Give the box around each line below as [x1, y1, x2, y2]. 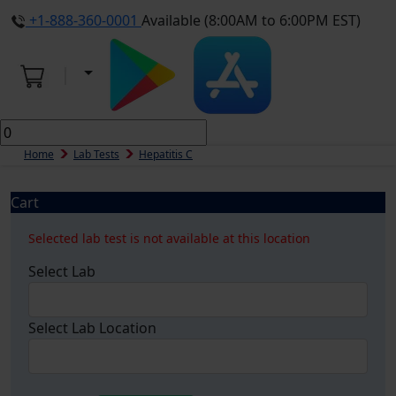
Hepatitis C [139, 147, 193, 162]
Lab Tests [73, 147, 119, 162]
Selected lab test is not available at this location [28, 230, 310, 247]
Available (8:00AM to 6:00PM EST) [141, 11, 361, 30]
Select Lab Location [28, 318, 156, 338]
